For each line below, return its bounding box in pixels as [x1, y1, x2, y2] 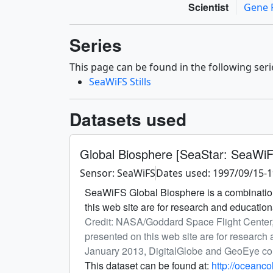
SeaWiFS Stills [89, 75, 151, 89]
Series [69, 32, 122, 58]
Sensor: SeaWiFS [80, 166, 155, 180]
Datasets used [69, 107, 186, 132]
